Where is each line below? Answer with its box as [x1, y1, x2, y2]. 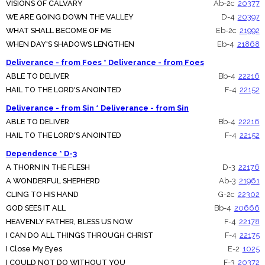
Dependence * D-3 [5, 149, 77, 159]
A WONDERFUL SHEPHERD [5, 176, 100, 186]
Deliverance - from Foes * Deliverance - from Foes [5, 58, 204, 67]
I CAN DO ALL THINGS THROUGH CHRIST [5, 231, 153, 240]
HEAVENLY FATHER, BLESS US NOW [5, 217, 132, 227]
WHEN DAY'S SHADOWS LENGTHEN [5, 40, 134, 49]
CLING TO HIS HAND [5, 190, 79, 199]
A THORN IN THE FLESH [5, 163, 90, 172]
